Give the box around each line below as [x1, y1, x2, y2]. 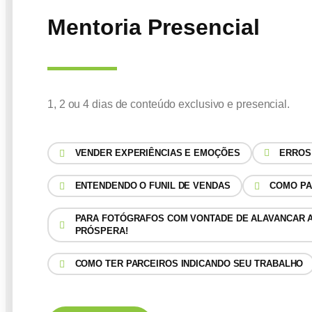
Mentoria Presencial [47, 15, 260, 40]
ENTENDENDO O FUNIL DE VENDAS [75, 180, 231, 191]
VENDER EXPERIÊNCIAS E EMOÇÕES [75, 148, 240, 158]
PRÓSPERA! [75, 226, 128, 236]
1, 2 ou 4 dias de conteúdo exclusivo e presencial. [47, 98, 290, 110]
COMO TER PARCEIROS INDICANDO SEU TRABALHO [75, 258, 304, 269]
